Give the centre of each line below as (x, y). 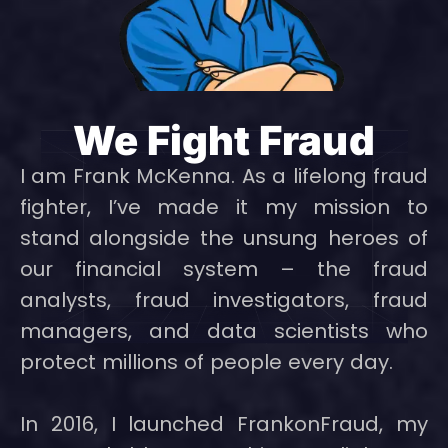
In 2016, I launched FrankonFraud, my (224, 424)
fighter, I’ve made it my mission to (224, 207)
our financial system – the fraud (224, 269)
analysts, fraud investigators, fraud (224, 300)
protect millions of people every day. (206, 362)
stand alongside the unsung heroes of (224, 238)
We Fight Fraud (224, 140)
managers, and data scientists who (224, 331)
